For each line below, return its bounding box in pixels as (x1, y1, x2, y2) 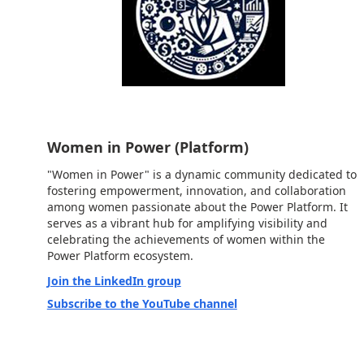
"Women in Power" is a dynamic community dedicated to (46, 167, 357, 183)
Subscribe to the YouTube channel (46, 295, 237, 311)
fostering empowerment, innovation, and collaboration (46, 183, 346, 199)
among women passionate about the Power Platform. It (46, 199, 348, 215)
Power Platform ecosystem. (46, 248, 193, 264)
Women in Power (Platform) (46, 137, 249, 158)
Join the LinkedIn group (46, 272, 181, 288)
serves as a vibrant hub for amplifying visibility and (46, 215, 327, 232)
